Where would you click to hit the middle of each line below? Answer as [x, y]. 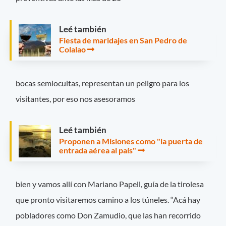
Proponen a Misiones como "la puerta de [131, 141]
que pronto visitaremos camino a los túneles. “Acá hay [108, 200]
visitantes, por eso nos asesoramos [76, 99]
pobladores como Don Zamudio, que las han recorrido [108, 215]
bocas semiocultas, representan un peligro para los [103, 83]
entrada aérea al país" [98, 150]
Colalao [72, 49]
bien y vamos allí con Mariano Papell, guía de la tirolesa [110, 184]
